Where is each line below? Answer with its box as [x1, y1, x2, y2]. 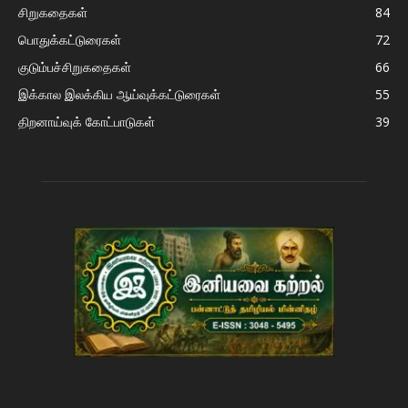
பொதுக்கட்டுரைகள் [18, 31, 121, 49]
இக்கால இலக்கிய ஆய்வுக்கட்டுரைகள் [18, 86, 220, 104]
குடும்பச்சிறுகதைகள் [18, 58, 131, 76]
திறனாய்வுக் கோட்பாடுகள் [18, 113, 155, 131]
